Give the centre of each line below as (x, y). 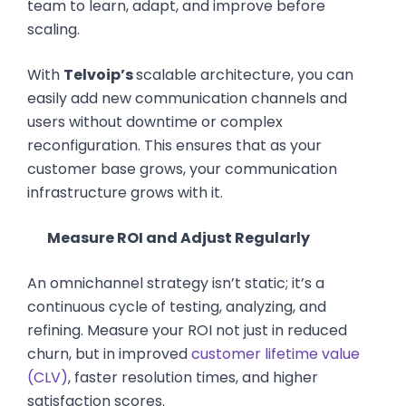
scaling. (53, 29)
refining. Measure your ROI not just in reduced (187, 330)
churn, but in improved (109, 354)
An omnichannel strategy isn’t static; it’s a (176, 283)
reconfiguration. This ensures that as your (174, 145)
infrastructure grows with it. (125, 193)
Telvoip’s (100, 75)
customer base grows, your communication (182, 169)
